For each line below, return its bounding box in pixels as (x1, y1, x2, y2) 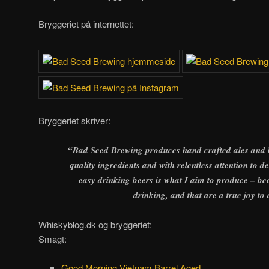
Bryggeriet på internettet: (38, 17, 134, 31)
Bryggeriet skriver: (38, 113, 110, 127)
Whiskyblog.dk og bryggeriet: (38, 217, 152, 231)
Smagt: (38, 232, 67, 245)
